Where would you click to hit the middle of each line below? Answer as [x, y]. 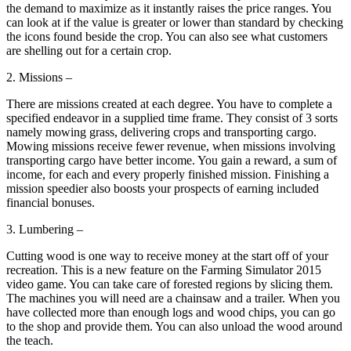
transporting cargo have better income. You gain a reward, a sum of [172, 161]
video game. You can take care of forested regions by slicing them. [170, 284]
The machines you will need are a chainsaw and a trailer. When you [173, 299]
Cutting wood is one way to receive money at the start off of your [167, 256]
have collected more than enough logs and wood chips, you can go [171, 313]
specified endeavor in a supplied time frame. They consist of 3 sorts [172, 118]
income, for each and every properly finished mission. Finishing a [168, 175]
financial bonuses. [51, 203]
